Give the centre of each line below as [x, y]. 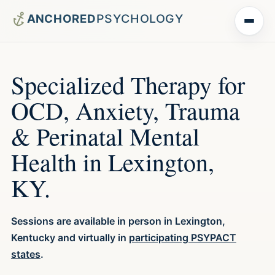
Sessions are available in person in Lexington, [118, 221]
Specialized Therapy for [128, 84]
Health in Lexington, [112, 161]
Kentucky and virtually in [70, 237]
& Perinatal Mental [105, 136]
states [25, 254]
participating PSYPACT [182, 237]
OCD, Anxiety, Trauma [125, 110]
